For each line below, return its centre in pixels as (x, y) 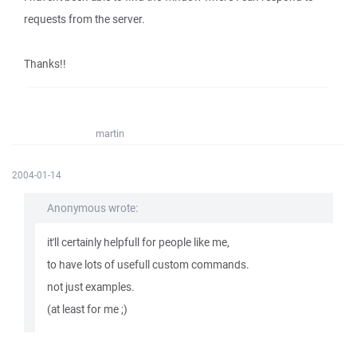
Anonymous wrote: (92, 208)
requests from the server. (84, 19)
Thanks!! (45, 64)
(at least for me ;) (87, 309)
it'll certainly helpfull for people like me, (138, 242)
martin (110, 133)
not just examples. (91, 287)
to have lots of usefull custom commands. (148, 265)
